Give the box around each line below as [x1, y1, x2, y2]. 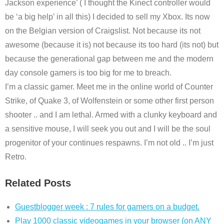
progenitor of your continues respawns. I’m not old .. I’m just [5, 138, 213, 147]
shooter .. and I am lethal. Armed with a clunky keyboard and [5, 110, 217, 119]
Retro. [5, 152, 26, 161]
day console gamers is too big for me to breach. [5, 68, 171, 77]
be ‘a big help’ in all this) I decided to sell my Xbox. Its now [5, 12, 210, 21]
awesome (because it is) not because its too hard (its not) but [5, 40, 218, 49]
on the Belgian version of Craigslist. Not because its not [5, 26, 200, 35]
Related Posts [5, 177, 71, 188]
